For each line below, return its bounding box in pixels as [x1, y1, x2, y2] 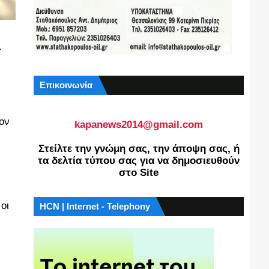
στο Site [119, 167, 159, 178]
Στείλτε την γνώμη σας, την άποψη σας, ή [38, 143, 240, 154]
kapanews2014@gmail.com [74, 119, 203, 130]
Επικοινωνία [40, 80, 92, 90]
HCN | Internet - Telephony [40, 201, 150, 211]
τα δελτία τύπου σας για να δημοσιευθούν [38, 155, 240, 166]
